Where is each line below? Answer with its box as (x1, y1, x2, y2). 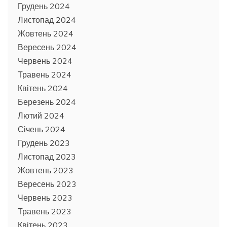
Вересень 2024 (18, 42, 77, 53)
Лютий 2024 (18, 110, 64, 121)
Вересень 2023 (18, 179, 77, 190)
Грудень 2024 (18, 1, 70, 12)
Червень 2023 (18, 193, 72, 203)
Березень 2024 (18, 97, 76, 107)
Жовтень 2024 (18, 28, 73, 39)
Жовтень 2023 (18, 165, 73, 176)
